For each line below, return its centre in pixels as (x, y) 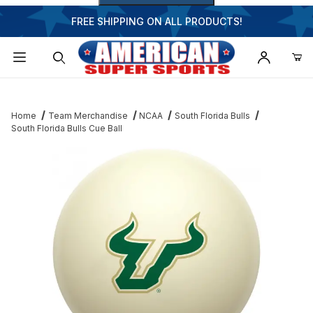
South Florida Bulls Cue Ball (67, 129)
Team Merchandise (88, 116)
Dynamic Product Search (78, 89)
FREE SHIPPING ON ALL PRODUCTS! (156, 21)
